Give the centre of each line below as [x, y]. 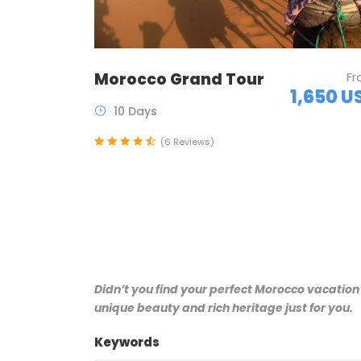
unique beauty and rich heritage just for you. [224, 308]
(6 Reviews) [187, 142]
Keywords [127, 342]
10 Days [135, 112]
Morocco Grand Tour [179, 80]
